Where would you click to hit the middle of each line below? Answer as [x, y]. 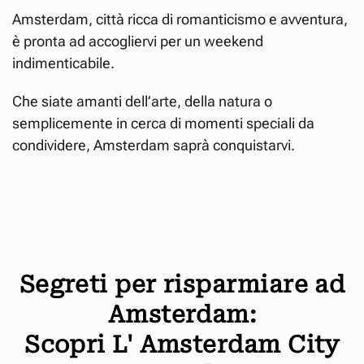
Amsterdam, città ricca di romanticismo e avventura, [180, 19]
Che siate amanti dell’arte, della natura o [142, 101]
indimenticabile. [63, 63]
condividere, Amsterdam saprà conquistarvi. [154, 145]
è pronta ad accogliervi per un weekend [138, 41]
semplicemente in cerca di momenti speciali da [163, 123]
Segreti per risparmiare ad [182, 284]
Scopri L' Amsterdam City [182, 344]
